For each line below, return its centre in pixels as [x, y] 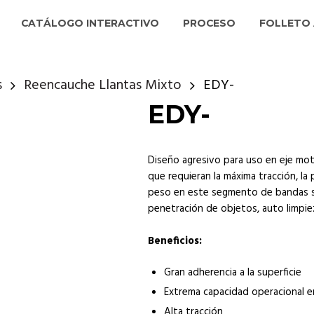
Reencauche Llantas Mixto [103, 85]
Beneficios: [175, 241]
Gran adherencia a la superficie [232, 273]
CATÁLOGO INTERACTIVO [90, 23]
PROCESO [210, 23]
